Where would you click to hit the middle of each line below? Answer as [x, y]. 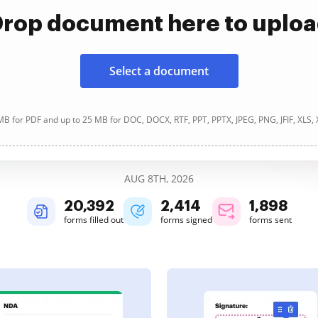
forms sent [270, 220]
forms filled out [93, 220]
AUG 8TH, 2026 [159, 179]
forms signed [186, 220]
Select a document [159, 71]
